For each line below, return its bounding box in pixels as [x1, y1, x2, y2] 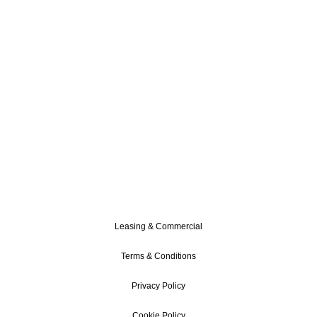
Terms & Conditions [121, 251, 196, 261]
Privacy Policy [132, 281, 185, 291]
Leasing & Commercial [115, 221, 202, 231]
